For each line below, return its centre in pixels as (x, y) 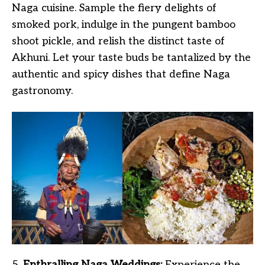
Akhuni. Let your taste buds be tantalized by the (131, 58)
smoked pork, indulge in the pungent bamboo (124, 25)
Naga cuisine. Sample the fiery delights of (114, 8)
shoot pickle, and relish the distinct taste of (118, 41)
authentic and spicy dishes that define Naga (121, 75)
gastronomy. (42, 91)
